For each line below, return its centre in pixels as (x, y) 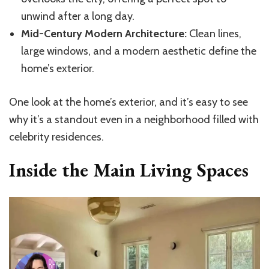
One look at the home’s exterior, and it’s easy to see (128, 102)
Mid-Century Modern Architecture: (104, 33)
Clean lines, (214, 33)
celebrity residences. (56, 137)
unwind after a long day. (78, 16)
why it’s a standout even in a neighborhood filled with (134, 119)
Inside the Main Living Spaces (129, 170)
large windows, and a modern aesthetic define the (139, 51)
